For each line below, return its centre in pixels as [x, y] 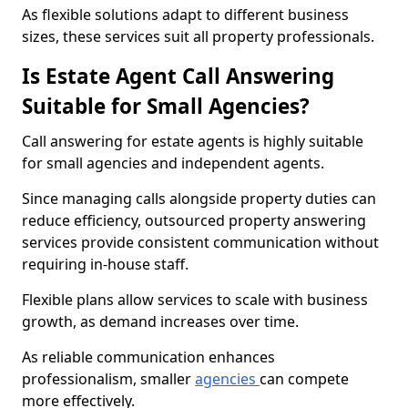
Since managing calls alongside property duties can [199, 199]
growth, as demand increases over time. [160, 321]
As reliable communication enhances [148, 357]
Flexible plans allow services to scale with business [195, 300]
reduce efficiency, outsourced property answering [194, 220]
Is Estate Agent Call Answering [178, 76]
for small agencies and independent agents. [173, 163]
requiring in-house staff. [105, 264]
